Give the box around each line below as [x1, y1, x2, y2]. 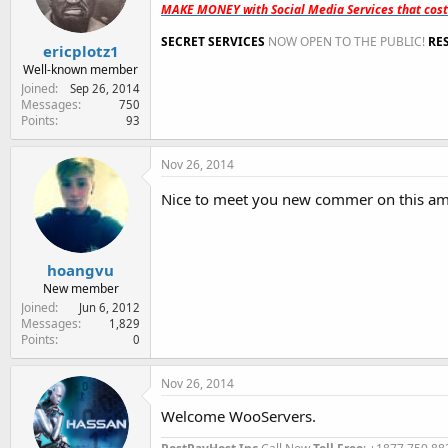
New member [42, 280, 119, 297]
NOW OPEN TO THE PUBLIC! [265, 33, 428, 50]
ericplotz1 [42, 40, 119, 61]
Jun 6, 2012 [79, 300, 140, 315]
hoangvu [47, 260, 114, 280]
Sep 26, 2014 [70, 80, 140, 96]
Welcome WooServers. [161, 406, 316, 426]
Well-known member [23, 60, 138, 78]
